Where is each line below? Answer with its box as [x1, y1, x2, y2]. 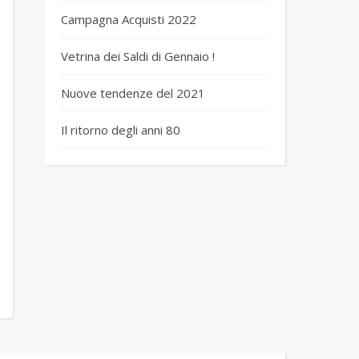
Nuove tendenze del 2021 [61, 85, 205, 101]
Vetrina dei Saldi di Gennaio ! [61, 48, 215, 64]
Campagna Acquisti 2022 [61, 11, 196, 27]
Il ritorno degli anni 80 [61, 122, 180, 138]
